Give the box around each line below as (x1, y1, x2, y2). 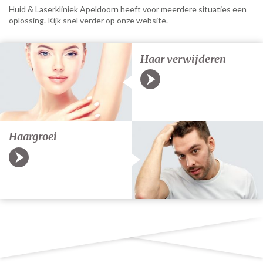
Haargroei (9, 130, 57, 144)
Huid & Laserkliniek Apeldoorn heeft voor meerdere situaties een (9, 4, 247, 14)
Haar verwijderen (140, 52, 226, 66)
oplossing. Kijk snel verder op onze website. (9, 15, 168, 25)
